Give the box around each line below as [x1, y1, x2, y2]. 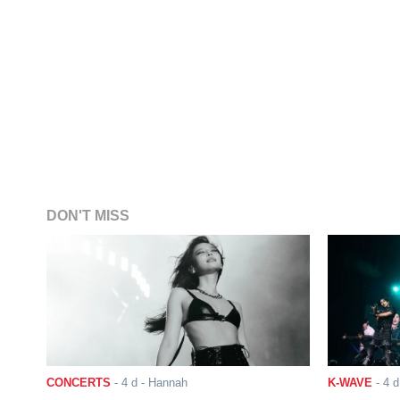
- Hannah [137, 375, 187, 389]
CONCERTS [46, 375, 111, 389]
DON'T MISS [46, 207, 129, 223]
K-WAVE [327, 375, 372, 389]
